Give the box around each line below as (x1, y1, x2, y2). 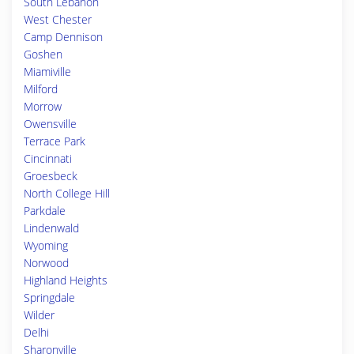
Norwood (24, 255, 69, 270)
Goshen (24, 47, 62, 62)
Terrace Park (24, 134, 85, 149)
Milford (24, 81, 58, 96)
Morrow (24, 99, 62, 114)
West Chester (24, 12, 92, 27)
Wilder (24, 307, 55, 322)
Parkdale (24, 203, 66, 218)
